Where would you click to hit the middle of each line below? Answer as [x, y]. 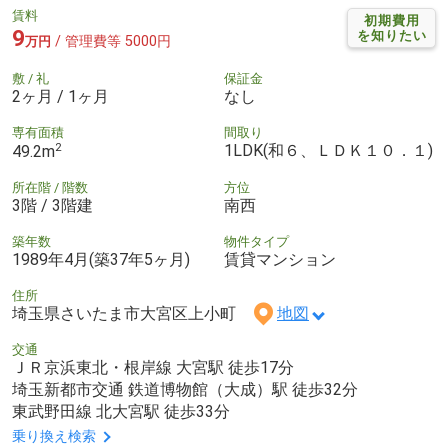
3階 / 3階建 [52, 206]
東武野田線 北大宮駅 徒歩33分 [121, 412]
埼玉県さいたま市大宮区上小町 [132, 314]
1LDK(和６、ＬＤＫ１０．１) [328, 150]
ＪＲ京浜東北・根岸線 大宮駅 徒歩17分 [153, 368]
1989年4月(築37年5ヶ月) [101, 260]
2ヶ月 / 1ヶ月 [60, 96]
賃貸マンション [280, 260]
